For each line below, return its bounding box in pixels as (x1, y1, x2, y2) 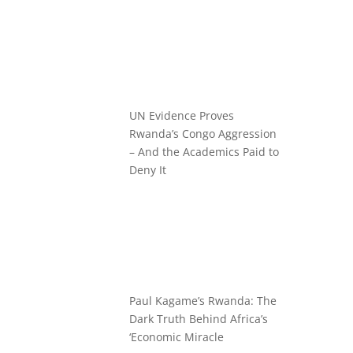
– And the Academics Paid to (129, 144, 280, 160)
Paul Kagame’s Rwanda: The (129, 292, 277, 308)
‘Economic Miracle (129, 329, 225, 344)
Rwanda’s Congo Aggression (129, 126, 277, 142)
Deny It (129, 162, 167, 178)
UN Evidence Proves (129, 108, 235, 124)
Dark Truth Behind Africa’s (129, 310, 269, 326)
